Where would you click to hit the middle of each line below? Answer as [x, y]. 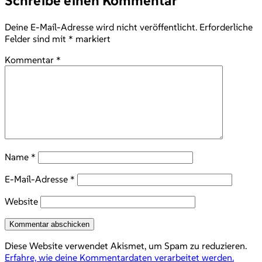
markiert [92, 38]
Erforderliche [226, 27]
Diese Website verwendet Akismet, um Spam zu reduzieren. [126, 245]
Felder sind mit [37, 38]
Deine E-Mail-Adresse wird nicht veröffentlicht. [101, 27]
